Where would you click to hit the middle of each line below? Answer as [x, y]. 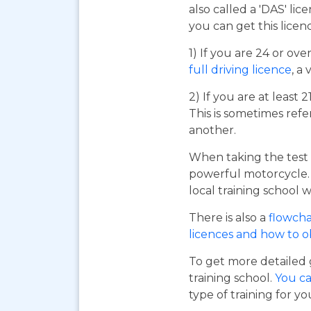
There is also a [229, 218]
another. [212, 130]
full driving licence [240, 70]
